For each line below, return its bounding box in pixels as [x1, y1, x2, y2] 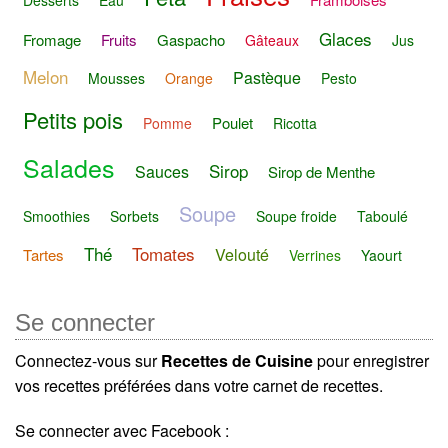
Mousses [88, 68, 145, 89]
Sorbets [110, 205, 159, 226]
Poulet [212, 111, 253, 133]
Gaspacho [157, 29, 225, 51]
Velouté [215, 243, 269, 267]
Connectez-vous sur [15, 348, 161, 372]
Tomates [132, 241, 195, 267]
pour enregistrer [313, 348, 429, 372]
